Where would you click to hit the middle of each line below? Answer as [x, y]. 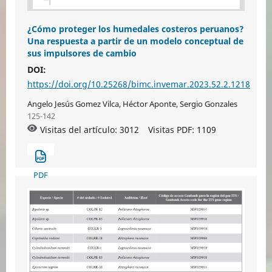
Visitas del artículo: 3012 [89, 129]
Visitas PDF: [172, 129]
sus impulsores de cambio [82, 53]
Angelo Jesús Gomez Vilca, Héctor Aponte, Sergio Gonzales [132, 104]
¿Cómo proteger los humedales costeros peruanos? [135, 29]
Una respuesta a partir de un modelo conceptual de [135, 41]
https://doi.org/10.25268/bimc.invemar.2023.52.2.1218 [138, 84]
